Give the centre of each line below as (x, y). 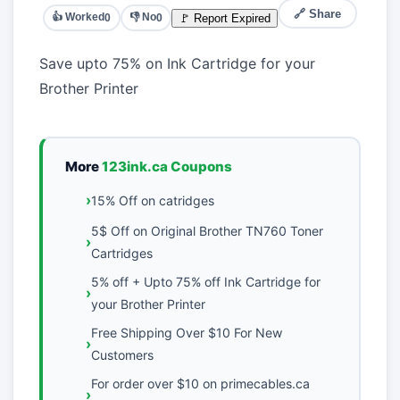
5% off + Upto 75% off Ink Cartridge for (205, 281)
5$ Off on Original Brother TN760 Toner (207, 230)
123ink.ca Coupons (167, 167)
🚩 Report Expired (225, 18)
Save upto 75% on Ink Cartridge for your (177, 64)
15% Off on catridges (152, 200)
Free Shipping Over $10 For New (186, 332)
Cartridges (121, 253)
